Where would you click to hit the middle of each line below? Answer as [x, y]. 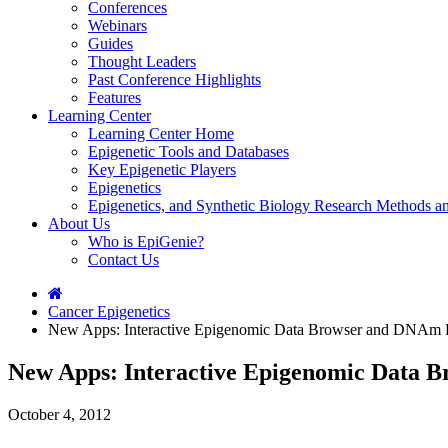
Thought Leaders [142, 61]
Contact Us [123, 259]
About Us [79, 223]
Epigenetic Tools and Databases [188, 151]
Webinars [117, 25]
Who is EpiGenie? [146, 241]
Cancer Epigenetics [109, 311]
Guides [110, 43]
